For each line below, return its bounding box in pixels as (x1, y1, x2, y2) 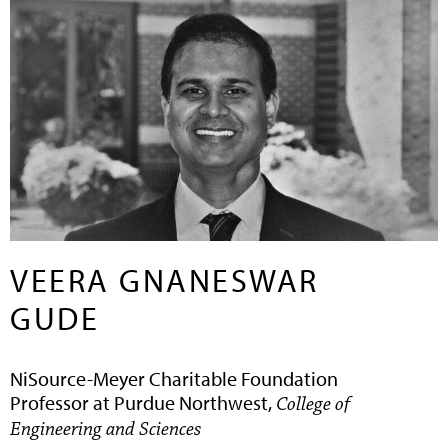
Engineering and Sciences (10, 417, 201, 442)
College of (276, 392, 350, 417)
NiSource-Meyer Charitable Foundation (10, 366, 338, 392)
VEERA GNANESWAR (10, 260, 319, 301)
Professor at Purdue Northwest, (10, 390, 276, 416)
